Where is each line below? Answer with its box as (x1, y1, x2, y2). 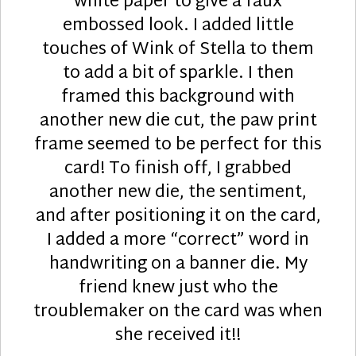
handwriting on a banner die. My (48, 249, 308, 280)
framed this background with (61, 82, 295, 113)
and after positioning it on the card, (35, 201, 321, 232)
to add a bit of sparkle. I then (62, 58, 294, 89)
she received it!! (115, 320, 241, 351)
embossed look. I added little (62, 10, 294, 41)
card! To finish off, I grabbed (64, 153, 292, 184)
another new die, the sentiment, (49, 177, 307, 208)
